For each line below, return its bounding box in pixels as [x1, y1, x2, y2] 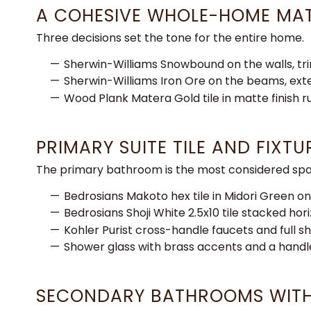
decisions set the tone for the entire [72, 30, 270, 46]
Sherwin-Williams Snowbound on [64, 56, 244, 72]
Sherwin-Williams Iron [64, 73, 185, 90]
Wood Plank [64, 90, 131, 106]
